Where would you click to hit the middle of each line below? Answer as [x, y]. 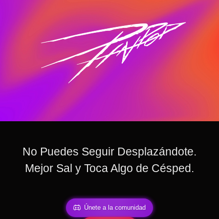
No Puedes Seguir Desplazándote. [109, 152]
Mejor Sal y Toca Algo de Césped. [109, 168]
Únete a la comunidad [115, 208]
